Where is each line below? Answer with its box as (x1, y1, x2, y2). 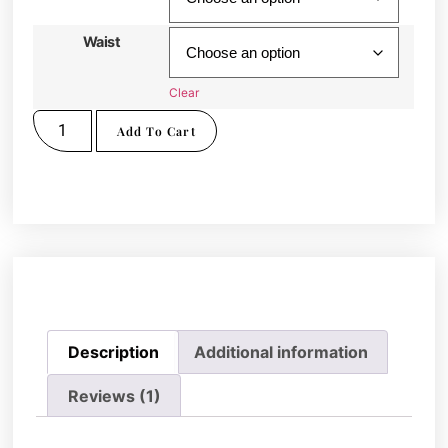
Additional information (194, 341, 368, 362)
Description (67, 341, 159, 362)
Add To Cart (116, 122, 196, 139)
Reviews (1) (67, 385, 161, 406)
